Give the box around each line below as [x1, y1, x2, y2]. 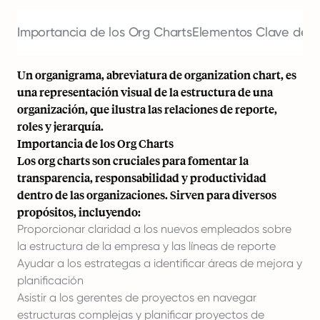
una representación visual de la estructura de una [17, 84, 273, 99]
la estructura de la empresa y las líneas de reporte [17, 239, 276, 253]
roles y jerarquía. [17, 119, 104, 134]
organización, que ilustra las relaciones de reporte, [17, 101, 277, 116]
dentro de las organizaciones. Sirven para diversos [17, 187, 276, 202]
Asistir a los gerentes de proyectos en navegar [17, 291, 256, 304]
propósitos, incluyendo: [17, 204, 141, 219]
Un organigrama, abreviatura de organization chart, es [17, 67, 296, 82]
